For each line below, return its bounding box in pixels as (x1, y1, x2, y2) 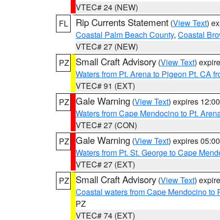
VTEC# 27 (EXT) (76, 159, 135, 170)
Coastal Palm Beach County (76, 29, 174, 40)
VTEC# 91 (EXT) (76, 80, 135, 91)
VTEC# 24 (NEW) (76, 1, 138, 13)
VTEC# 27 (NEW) (76, 41, 138, 52)
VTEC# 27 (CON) (76, 119, 137, 131)
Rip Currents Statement (76, 16, 168, 28)
